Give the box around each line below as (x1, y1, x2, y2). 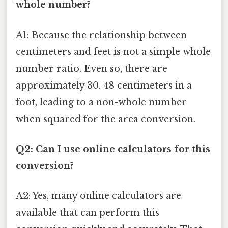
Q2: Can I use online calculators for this (16, 143, 210, 155)
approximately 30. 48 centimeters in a (16, 79, 192, 91)
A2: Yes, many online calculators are (16, 190, 181, 202)
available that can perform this (16, 207, 159, 219)
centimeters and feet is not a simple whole (16, 46, 211, 58)
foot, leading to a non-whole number (16, 96, 187, 108)
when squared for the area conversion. (16, 113, 195, 125)
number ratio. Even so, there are (16, 63, 167, 74)
